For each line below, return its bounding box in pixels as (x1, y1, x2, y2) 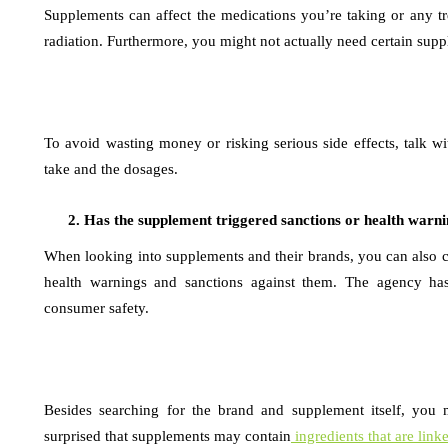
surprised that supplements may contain (44, 428, 291, 444)
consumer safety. (44, 300, 149, 316)
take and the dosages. (44, 161, 178, 177)
